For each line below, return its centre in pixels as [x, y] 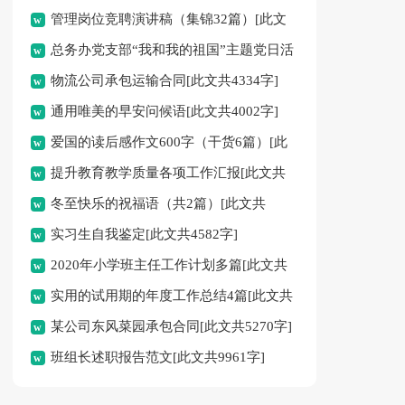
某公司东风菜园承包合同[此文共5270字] [171, 326]
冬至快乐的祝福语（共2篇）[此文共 [158, 203]
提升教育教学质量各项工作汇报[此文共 [168, 173]
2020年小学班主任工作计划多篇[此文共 [169, 265]
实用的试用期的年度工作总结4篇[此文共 [171, 296]
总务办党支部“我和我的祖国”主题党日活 [172, 50]
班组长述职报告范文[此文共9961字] [157, 357]
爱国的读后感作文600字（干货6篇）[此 [169, 142]
